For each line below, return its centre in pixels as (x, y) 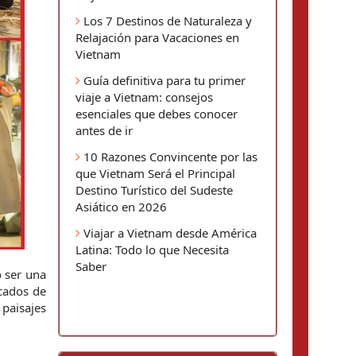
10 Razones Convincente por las (169, 157)
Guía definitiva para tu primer (163, 80)
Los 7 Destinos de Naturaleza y (166, 21)
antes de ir (104, 130)
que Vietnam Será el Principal (155, 173)
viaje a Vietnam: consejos (144, 97)
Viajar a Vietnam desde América (168, 233)
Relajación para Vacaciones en (157, 37)
